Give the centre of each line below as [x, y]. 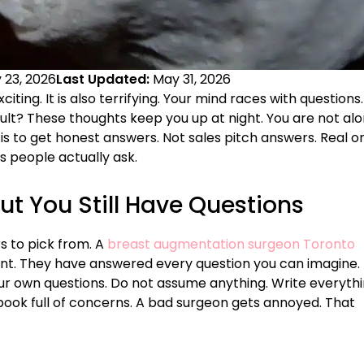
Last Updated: [104, 80]
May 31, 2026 [192, 80]
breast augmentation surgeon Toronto [231, 245]
